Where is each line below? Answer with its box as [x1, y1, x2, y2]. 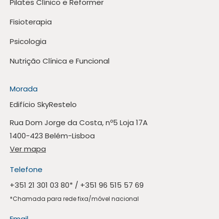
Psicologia [10, 36, 46, 47]
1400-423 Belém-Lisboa [10, 131, 95, 141]
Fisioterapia [10, 17, 52, 27]
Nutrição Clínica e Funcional [10, 56, 109, 66]
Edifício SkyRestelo [10, 99, 77, 110]
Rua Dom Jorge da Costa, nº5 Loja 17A [10, 117, 148, 128]
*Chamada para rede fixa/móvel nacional [10, 195, 139, 203]
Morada [10, 84, 38, 94]
